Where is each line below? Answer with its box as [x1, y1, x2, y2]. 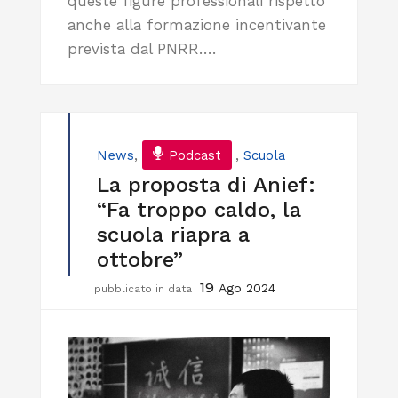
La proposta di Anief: [97, 171, 315, 197]
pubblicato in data [94, 282, 195, 295]
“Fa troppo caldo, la [97, 196, 301, 222]
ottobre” [97, 246, 183, 272]
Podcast [169, 147, 221, 163]
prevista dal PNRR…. [68, 39, 216, 58]
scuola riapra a [97, 221, 250, 247]
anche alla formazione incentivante [68, 15, 326, 34]
